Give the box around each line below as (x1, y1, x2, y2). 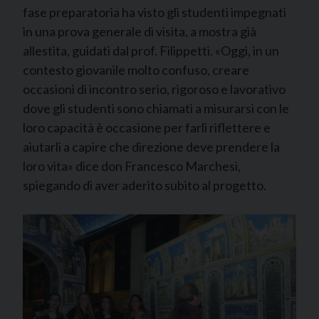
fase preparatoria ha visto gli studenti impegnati (23, 4, 286, 20)
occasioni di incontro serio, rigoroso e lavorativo (23, 80, 286, 97)
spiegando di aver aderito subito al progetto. (23, 177, 266, 193)
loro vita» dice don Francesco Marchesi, (23, 157, 241, 174)
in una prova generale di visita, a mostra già (23, 23, 256, 39)
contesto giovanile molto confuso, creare (23, 61, 249, 78)
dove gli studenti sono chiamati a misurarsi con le (23, 100, 289, 116)
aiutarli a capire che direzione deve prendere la (23, 138, 280, 155)
